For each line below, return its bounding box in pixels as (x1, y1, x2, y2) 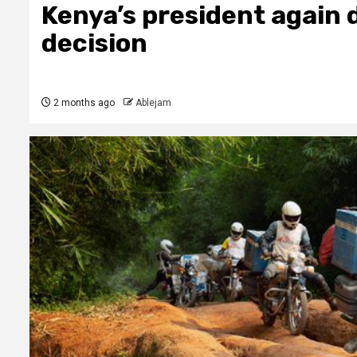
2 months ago (51, 97, 115, 108)
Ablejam (135, 97, 171, 108)
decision (41, 28, 147, 58)
